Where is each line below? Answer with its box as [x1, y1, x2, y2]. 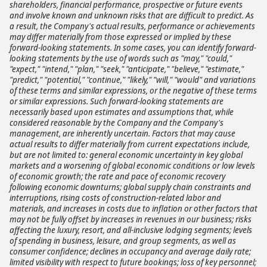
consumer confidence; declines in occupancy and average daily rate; [10, 246, 251, 257]
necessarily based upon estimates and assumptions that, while [10, 106, 234, 117]
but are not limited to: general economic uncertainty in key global [10, 149, 243, 160]
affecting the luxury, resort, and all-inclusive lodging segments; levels [10, 224, 252, 235]
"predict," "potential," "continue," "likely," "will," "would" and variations [10, 74, 256, 85]
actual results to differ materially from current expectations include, [10, 138, 250, 150]
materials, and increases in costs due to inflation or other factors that [10, 203, 257, 214]
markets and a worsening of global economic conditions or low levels [10, 160, 255, 171]
